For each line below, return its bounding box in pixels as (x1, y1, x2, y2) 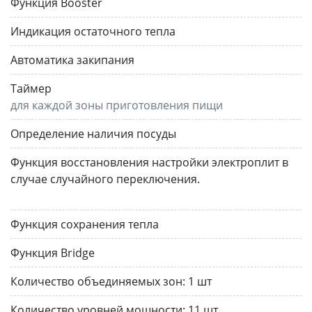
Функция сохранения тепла (10, 216, 159, 232)
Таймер (10, 80, 52, 96)
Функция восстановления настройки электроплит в (10, 154, 288, 170)
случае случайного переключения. (10, 171, 200, 187)
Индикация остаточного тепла (10, 23, 175, 39)
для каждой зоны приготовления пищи (10, 97, 223, 113)
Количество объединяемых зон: (10, 273, 185, 289)
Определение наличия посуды (10, 125, 176, 141)
